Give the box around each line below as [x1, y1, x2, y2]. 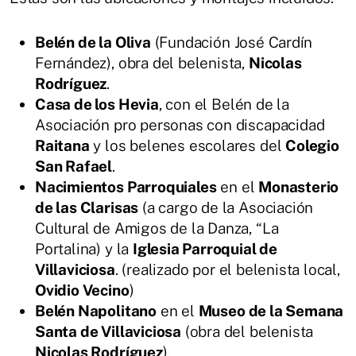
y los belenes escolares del [89, 137, 286, 154]
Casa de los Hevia [35, 95, 159, 113]
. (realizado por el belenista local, [114, 261, 340, 278]
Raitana [35, 137, 90, 154]
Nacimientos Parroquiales [35, 178, 217, 195]
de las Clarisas [35, 199, 139, 216]
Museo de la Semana [198, 302, 344, 319]
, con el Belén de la [158, 95, 289, 113]
